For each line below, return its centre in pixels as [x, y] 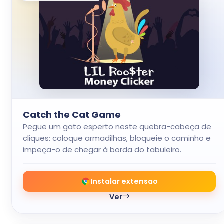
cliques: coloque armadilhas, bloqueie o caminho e [117, 138]
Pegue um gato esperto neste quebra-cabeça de [117, 127]
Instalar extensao [124, 181]
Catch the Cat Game [72, 115]
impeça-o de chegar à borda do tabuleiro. [102, 150]
